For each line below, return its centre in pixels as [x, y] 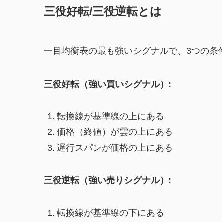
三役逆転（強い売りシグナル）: [108, 180]
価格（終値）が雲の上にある [115, 132]
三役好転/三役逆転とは [103, 11]
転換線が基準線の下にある [111, 212]
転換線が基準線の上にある [111, 116]
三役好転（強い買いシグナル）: [108, 84]
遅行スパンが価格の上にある [115, 147]
